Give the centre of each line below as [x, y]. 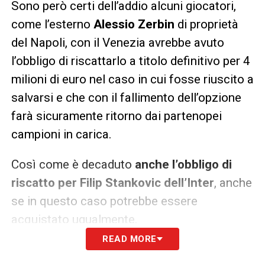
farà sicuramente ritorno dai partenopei [116, 116]
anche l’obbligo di [182, 164]
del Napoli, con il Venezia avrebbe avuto [117, 42]
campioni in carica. [61, 134]
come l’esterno [52, 24]
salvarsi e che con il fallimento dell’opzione [126, 97]
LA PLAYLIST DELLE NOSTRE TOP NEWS [123, 255]
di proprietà [206, 24]
